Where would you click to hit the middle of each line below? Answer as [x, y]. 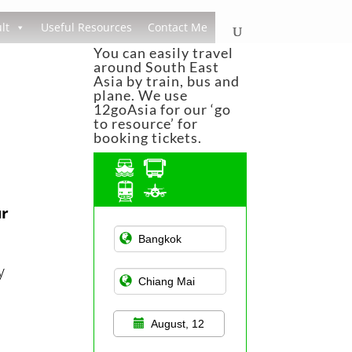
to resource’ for [146, 123]
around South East [157, 67]
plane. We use [141, 95]
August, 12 [178, 324]
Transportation [154, 242]
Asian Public [149, 224]
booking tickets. [148, 137]
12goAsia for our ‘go [163, 109]
